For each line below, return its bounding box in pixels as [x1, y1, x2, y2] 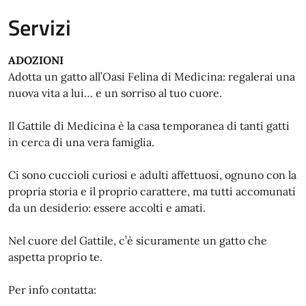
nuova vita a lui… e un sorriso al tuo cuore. [8, 86, 222, 100]
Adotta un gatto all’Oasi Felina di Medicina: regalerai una [8, 70, 295, 84]
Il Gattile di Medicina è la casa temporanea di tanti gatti [8, 119, 290, 133]
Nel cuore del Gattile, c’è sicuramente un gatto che [8, 234, 267, 248]
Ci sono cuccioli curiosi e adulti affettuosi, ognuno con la [8, 168, 296, 182]
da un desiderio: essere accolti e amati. [8, 201, 206, 215]
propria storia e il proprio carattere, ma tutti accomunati [8, 184, 296, 199]
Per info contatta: [8, 283, 96, 297]
